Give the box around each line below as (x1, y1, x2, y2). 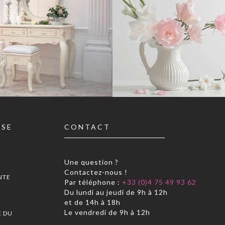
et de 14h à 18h (64, 197, 121, 206)
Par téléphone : (64, 177, 122, 186)
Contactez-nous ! (64, 167, 128, 176)
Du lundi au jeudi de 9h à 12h (64, 187, 168, 196)
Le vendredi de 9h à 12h (64, 207, 150, 216)
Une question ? (64, 157, 119, 166)
